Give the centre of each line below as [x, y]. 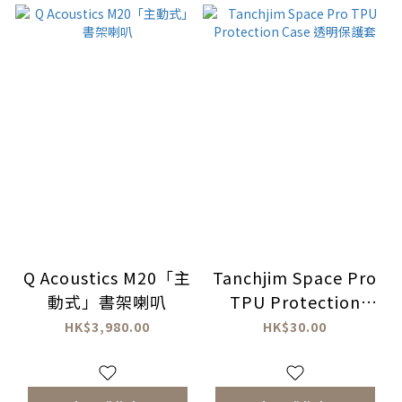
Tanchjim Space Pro [295, 277]
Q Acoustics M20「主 [107, 277]
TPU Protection [295, 301]
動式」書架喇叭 [107, 301]
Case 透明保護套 [295, 325]
